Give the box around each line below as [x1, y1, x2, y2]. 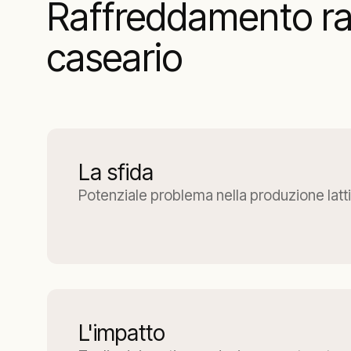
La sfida [78, 159, 154, 186]
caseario [47, 34, 183, 81]
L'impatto [78, 320, 165, 346]
